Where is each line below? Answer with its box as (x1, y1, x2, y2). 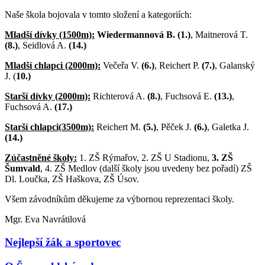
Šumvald (5, 163, 40, 174)
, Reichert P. (154, 60, 202, 71)
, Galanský (215, 60, 255, 71)
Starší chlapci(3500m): (5, 122, 94, 132)
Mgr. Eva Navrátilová (5, 214, 86, 225)
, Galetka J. (207, 122, 249, 132)
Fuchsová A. (5, 102, 54, 112)
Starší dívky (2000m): (5, 91, 91, 102)
